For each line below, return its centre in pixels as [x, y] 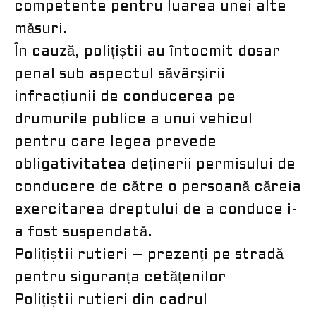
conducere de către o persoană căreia [158, 187]
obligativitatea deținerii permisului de [155, 165]
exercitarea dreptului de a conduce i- [156, 210]
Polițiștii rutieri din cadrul [111, 300]
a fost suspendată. [83, 232]
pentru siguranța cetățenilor [120, 278]
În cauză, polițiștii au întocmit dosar [147, 52]
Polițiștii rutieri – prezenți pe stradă [149, 255]
